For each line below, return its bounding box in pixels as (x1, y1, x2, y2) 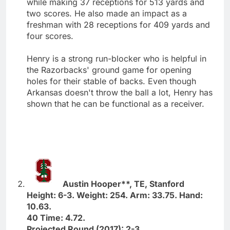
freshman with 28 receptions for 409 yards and (27, 19, 210, 30)
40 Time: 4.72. (27, 212, 85, 223)
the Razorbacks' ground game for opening (27, 64, 191, 75)
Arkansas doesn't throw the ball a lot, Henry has (27, 87, 213, 98)
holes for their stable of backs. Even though (27, 75, 196, 86)
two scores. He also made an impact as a (27, 8, 187, 18)
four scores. (27, 30, 73, 41)
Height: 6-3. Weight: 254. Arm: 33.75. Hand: (27, 189, 203, 200)
